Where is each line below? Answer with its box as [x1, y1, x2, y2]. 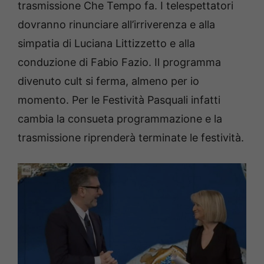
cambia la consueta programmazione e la [18, 113, 222, 126]
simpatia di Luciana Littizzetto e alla [18, 37, 195, 50]
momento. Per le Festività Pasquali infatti [18, 94, 220, 107]
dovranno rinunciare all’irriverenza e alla [18, 18, 215, 31]
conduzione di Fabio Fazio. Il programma [18, 56, 221, 69]
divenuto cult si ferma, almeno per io [18, 75, 199, 88]
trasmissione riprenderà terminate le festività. [18, 131, 244, 144]
